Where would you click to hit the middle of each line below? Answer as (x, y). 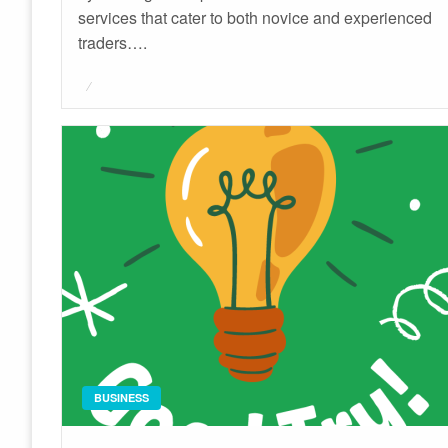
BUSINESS (122, 397)
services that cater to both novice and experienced (255, 17)
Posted (101, 82)
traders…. (113, 42)
